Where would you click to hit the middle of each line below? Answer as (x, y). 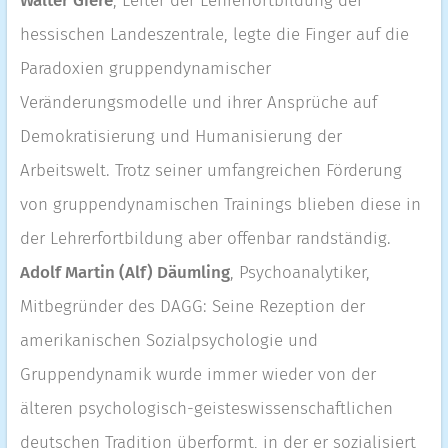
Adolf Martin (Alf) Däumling (124, 272)
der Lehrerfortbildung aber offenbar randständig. (205, 238)
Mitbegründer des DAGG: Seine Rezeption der (192, 306)
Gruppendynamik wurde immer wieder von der (197, 374)
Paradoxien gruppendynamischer (145, 68)
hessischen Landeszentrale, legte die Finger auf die (214, 34)
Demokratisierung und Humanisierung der (180, 136)
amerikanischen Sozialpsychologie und (168, 340)
